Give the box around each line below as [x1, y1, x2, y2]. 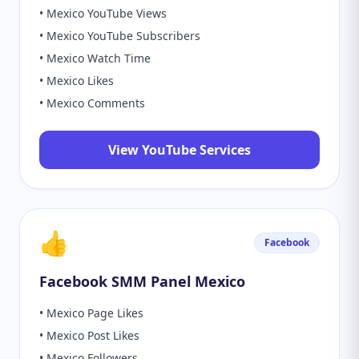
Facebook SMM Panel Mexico [39, 272, 245, 291]
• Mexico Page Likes [39, 305, 143, 321]
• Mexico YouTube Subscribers [39, 28, 200, 43]
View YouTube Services [108, 141, 251, 159]
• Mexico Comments [39, 95, 145, 111]
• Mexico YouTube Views [39, 6, 167, 21]
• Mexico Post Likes [39, 328, 139, 343]
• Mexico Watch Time [39, 50, 151, 66]
